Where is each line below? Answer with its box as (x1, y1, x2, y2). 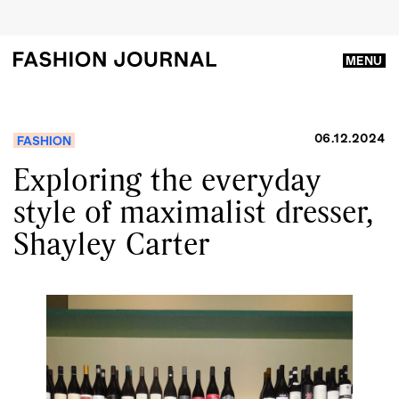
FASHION (17, 133, 71, 148)
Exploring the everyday (13, 158, 322, 200)
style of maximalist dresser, (13, 190, 373, 232)
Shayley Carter (13, 222, 209, 265)
